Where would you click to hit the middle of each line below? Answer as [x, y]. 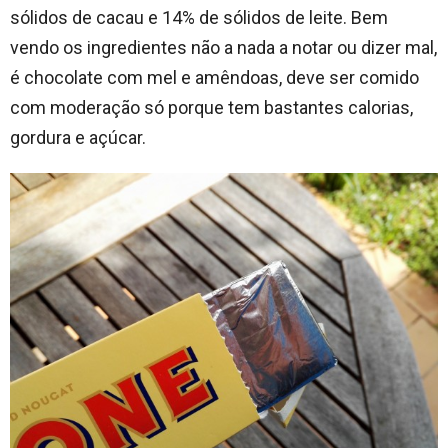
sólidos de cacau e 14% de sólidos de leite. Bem [199, 17]
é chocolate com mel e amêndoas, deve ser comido [214, 77]
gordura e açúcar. [78, 137]
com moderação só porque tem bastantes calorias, [211, 107]
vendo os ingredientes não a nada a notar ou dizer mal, [223, 47]
